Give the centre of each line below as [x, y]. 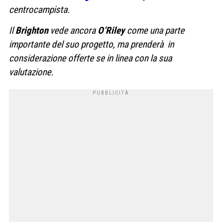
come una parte [155, 30]
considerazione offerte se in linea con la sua [90, 58]
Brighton [32, 30]
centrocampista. [40, 10]
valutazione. [32, 72]
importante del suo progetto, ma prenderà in [91, 44]
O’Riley [111, 30]
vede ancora [73, 30]
